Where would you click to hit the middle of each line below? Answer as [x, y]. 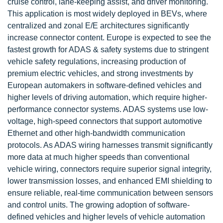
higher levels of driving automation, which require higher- [107, 97]
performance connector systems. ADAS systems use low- [108, 109]
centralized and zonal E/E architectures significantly [98, 26]
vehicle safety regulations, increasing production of [97, 61]
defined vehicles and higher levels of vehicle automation [106, 217]
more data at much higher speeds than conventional [99, 157]
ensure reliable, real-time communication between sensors [110, 193]
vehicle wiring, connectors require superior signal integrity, [110, 169]
